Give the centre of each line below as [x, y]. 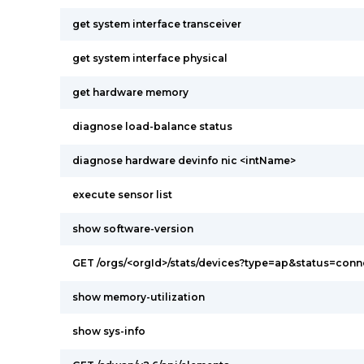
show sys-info [109, 331]
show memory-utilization [139, 297]
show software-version [133, 229]
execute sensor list [122, 195]
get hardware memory [130, 92]
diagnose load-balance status [152, 126]
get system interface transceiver [157, 24]
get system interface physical [150, 58]
